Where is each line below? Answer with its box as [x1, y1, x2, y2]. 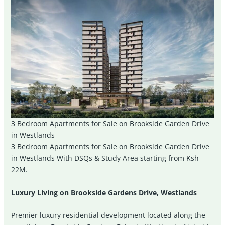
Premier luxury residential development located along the [11, 210, 206, 220]
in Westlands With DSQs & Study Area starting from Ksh [11, 153, 199, 163]
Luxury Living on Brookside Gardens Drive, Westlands [11, 187, 197, 197]
